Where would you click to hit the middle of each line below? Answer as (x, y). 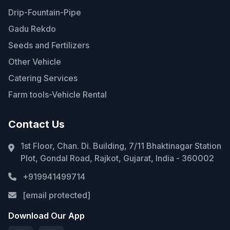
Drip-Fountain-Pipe (45, 13)
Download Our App (46, 216)
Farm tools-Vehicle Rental (57, 95)
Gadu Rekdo (32, 29)
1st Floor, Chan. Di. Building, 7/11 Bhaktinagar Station (121, 146)
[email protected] (56, 195)
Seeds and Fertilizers (49, 45)
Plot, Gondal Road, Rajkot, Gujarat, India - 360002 (117, 158)
